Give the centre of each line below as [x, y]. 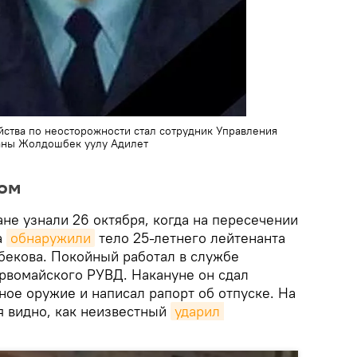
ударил [197, 311]
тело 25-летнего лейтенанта [190, 238]
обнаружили [51, 238]
